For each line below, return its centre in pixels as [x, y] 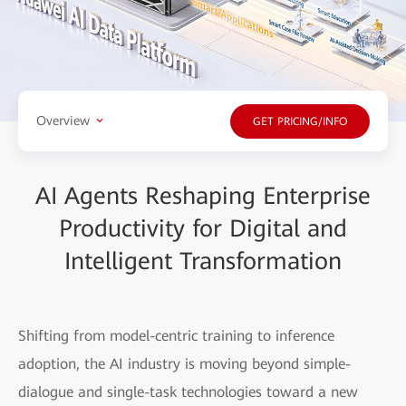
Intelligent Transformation [203, 261]
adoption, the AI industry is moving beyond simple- [184, 363]
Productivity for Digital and [203, 228]
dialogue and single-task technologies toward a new [188, 391]
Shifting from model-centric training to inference [176, 335]
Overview [63, 121]
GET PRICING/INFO [300, 122]
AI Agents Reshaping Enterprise [203, 195]
